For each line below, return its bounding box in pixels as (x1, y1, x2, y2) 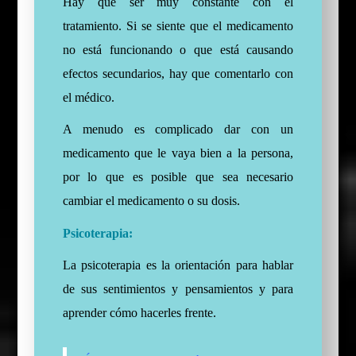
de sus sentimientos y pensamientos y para (62, 282, 294, 296)
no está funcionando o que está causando (62, 43, 294, 57)
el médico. (62, 91, 114, 105)
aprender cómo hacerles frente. (62, 306, 216, 320)
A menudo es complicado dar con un (62, 122, 294, 137)
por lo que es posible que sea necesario (62, 170, 294, 184)
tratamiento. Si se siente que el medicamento (62, 19, 294, 33)
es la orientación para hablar (141, 258, 294, 273)
